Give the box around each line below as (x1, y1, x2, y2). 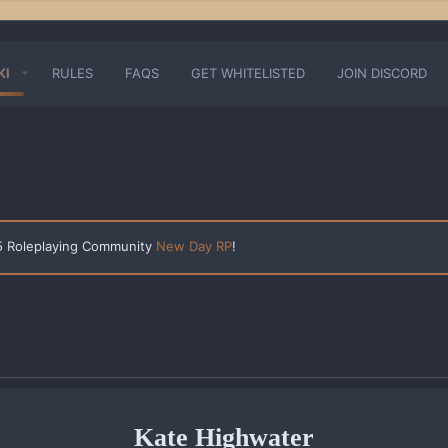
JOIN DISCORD (336, 65, 427, 81)
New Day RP (156, 238, 232, 254)
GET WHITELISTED (190, 65, 305, 81)
